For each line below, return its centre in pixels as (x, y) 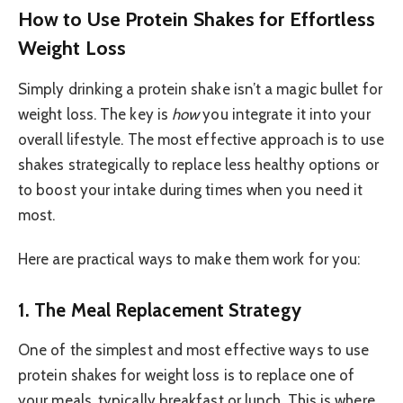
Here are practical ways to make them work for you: (189, 259)
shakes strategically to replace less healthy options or (198, 165)
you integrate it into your (285, 115)
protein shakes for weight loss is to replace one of (187, 375)
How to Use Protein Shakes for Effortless (197, 18)
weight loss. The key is (95, 115)
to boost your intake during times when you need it (191, 190)
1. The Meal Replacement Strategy (160, 309)
